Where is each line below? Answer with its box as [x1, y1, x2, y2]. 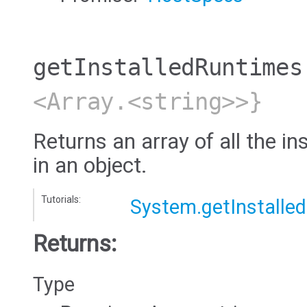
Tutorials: [41, 193, 81, 205]
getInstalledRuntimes [33, 53, 303, 81]
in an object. [33, 153, 147, 179]
